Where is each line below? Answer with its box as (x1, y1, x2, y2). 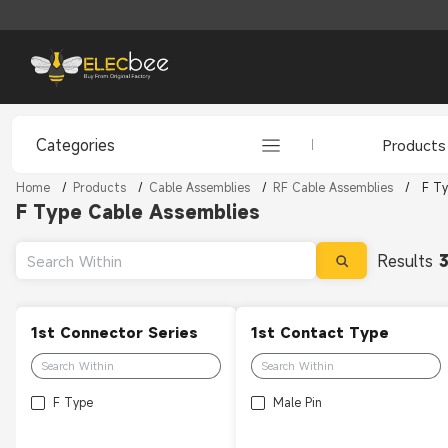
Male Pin (273, 394, 322, 410)
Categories (36, 133, 115, 156)
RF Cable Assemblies (273, 179, 393, 195)
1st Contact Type (251, 323, 389, 342)
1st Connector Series (31, 323, 198, 342)
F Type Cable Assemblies (16, 200, 260, 224)
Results (377, 249, 439, 272)
